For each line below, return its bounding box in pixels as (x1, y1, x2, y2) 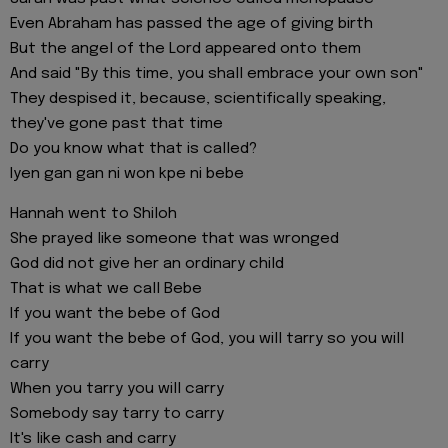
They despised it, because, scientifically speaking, (10, 90, 386, 107)
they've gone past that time (10, 115, 223, 132)
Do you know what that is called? (10, 140, 257, 157)
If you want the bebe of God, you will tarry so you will (10, 331, 404, 348)
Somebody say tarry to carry (10, 406, 224, 423)
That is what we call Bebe (10, 281, 202, 298)
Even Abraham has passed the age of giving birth (10, 15, 373, 32)
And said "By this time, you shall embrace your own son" (10, 65, 424, 82)
